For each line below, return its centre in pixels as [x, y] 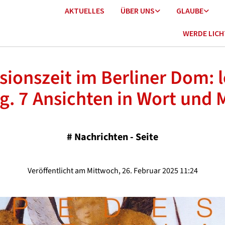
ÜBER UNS [138, 11]
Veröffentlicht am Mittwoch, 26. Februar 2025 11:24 [113, 171]
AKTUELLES [85, 11]
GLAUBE [190, 11]
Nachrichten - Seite [116, 137]
